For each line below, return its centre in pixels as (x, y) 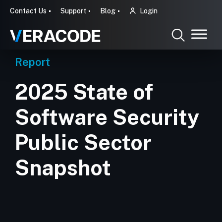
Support (73, 11)
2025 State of (84, 92)
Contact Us (28, 11)
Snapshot (63, 168)
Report (32, 62)
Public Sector (83, 142)
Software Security (107, 117)
